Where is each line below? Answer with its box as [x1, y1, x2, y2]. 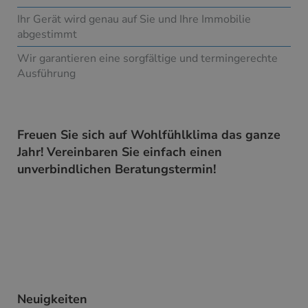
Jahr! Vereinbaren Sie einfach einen [17, 144, 222, 161]
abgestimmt [17, 27, 77, 43]
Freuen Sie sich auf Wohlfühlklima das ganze [17, 126, 280, 144]
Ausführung [17, 66, 76, 82]
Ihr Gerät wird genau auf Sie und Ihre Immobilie [17, 12, 251, 27]
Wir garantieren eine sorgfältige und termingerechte [17, 51, 278, 67]
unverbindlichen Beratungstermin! [17, 161, 216, 178]
